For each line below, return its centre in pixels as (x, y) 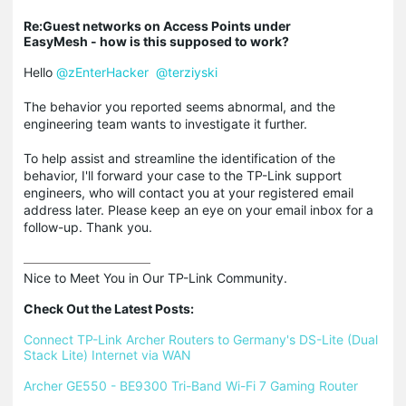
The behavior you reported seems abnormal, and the (179, 107)
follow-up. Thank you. (88, 227)
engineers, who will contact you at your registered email (188, 193)
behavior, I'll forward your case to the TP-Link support (183, 176)
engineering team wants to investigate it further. (165, 124)
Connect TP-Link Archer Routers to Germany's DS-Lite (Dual (201, 340)
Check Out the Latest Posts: (109, 309)
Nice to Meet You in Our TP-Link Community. (155, 278)
